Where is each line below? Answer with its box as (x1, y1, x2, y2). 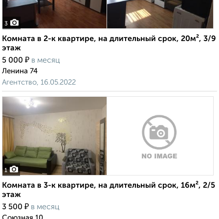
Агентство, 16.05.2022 (2, 79, 76, 87)
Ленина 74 (2, 67, 38, 75)
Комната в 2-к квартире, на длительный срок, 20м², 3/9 (2, 35, 216, 44)
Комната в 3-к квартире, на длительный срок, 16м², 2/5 (2, 182, 215, 190)
